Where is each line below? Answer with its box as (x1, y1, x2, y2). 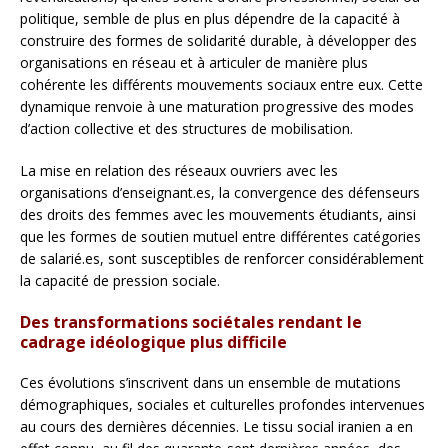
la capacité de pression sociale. (20, 271, 220, 291)
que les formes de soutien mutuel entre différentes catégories (20, 227, 421, 247)
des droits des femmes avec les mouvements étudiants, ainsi (20, 205, 416, 225)
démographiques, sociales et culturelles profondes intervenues (20, 395, 425, 415)
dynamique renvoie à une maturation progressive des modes (20, 97, 414, 117)
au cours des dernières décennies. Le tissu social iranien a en (20, 417, 413, 437)
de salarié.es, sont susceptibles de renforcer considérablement (20, 249, 424, 269)
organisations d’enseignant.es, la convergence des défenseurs (20, 183, 420, 203)
